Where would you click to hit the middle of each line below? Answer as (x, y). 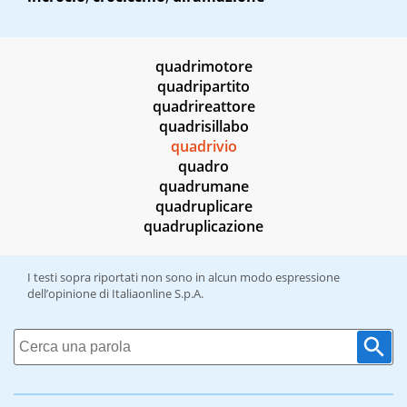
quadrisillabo (203, 127)
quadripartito (203, 87)
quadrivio (203, 147)
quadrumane (203, 187)
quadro (203, 167)
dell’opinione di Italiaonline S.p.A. (115, 294)
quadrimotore (203, 67)
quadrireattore (203, 107)
